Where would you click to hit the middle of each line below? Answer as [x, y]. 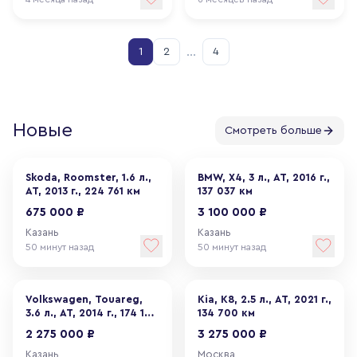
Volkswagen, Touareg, [84, 299]
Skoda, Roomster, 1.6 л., [88, 177]
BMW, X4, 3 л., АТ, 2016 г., [264, 177]
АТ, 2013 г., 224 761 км [83, 191]
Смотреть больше [273, 131]
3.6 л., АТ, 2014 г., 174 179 [91, 313]
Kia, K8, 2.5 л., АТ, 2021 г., [265, 299]
